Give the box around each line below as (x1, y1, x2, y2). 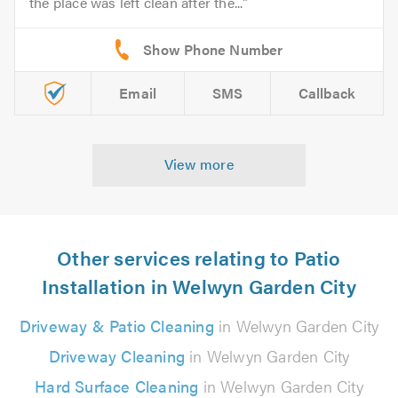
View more (163, 153, 235, 174)
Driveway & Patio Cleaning (19, 314, 214, 337)
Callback (298, 82, 356, 103)
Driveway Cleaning (48, 344, 185, 367)
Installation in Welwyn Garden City (42, 271, 356, 299)
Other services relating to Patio (57, 243, 341, 271)
